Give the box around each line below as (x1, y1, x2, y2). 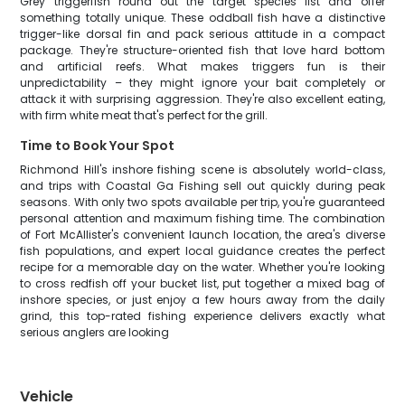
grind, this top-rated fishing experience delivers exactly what (20, 308, 385, 324)
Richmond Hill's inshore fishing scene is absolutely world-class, (20, 162, 385, 177)
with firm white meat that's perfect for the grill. (20, 108, 268, 123)
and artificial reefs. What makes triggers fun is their (20, 59, 385, 74)
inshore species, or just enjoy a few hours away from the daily (20, 292, 385, 307)
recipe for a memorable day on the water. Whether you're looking (20, 259, 385, 275)
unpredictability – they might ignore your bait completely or (20, 75, 385, 90)
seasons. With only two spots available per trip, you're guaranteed (20, 194, 385, 210)
